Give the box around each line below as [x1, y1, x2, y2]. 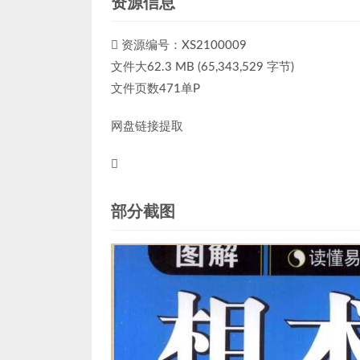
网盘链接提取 [111, 121, 183, 133]
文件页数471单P [111, 83, 200, 95]
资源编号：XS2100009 [118, 39, 247, 51]
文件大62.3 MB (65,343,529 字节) [111, 61, 294, 73]
